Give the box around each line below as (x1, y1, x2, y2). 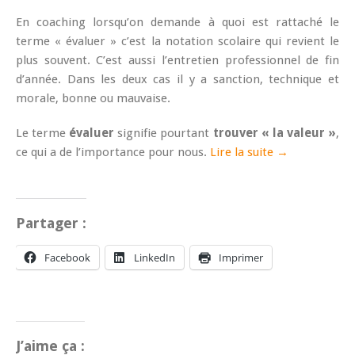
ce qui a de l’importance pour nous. (16, 144, 210, 159)
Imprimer (219, 250, 263, 265)
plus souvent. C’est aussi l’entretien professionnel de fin (16, 52, 339, 67)
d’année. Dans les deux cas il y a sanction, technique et (16, 71, 339, 86)
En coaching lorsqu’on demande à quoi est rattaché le (16, 14, 339, 29)
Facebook (44, 250, 90, 265)
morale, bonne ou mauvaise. (16, 90, 170, 105)
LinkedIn (134, 250, 175, 265)
